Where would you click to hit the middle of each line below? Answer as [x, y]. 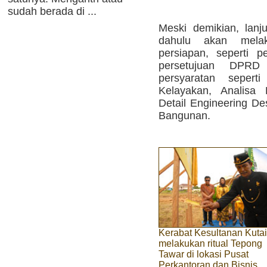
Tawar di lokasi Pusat [204, 254]
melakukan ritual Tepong [210, 244]
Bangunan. [184, 115]
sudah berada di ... [52, 11]
